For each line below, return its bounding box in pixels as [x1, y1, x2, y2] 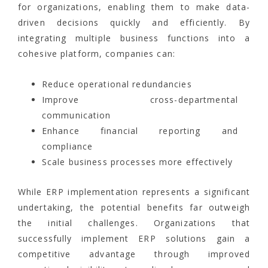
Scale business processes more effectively [42, 156, 233, 168]
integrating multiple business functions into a [18, 32, 250, 44]
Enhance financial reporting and [42, 125, 238, 137]
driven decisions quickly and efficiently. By [18, 17, 250, 29]
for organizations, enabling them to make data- [18, 1, 250, 13]
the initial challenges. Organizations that [18, 217, 250, 229]
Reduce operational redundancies [42, 78, 192, 90]
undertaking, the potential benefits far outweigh [18, 202, 250, 214]
